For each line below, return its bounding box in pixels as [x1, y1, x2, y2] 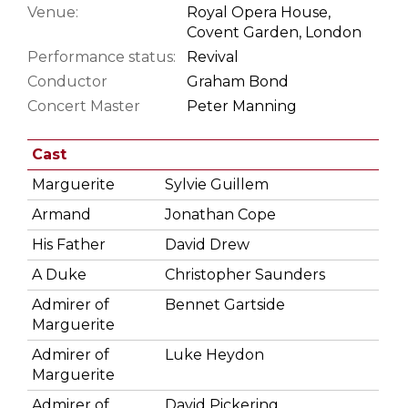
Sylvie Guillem [165, 175, 269, 193]
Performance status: [27, 47, 176, 66]
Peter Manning [187, 97, 297, 115]
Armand [32, 205, 91, 223]
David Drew [165, 235, 250, 253]
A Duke [32, 265, 87, 283]
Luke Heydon [165, 345, 264, 363]
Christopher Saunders [165, 265, 325, 283]
